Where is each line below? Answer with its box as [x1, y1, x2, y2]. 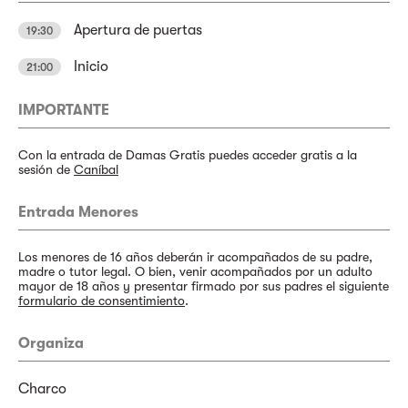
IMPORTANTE [18, 102, 109, 118]
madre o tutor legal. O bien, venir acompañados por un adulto [18, 264, 372, 279]
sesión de [18, 162, 74, 177]
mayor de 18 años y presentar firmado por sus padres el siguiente [18, 279, 389, 293]
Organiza [18, 335, 84, 352]
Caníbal [74, 162, 118, 177]
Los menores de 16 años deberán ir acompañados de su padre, [18, 250, 372, 264]
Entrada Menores [18, 204, 138, 220]
